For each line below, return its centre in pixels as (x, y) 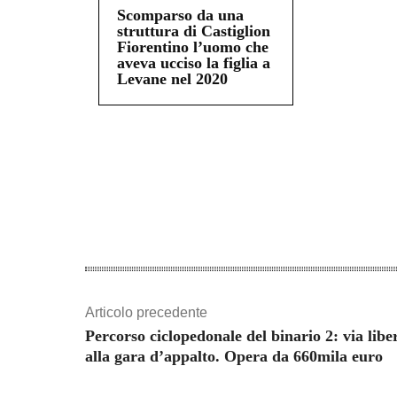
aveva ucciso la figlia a (194, 63)
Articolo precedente (146, 313)
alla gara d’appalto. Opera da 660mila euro (234, 357)
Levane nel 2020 (172, 79)
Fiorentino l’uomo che (193, 47)
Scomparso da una (180, 16)
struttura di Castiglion (194, 31)
